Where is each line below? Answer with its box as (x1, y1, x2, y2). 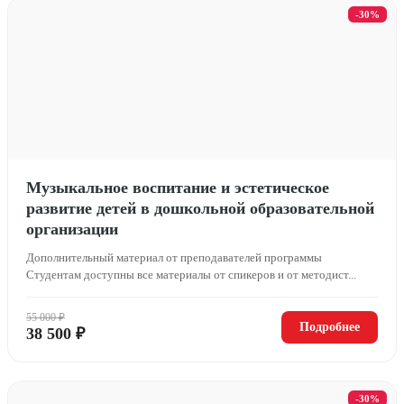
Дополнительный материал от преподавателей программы (26, 250, 322, 264)
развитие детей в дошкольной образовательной (26, 198, 374, 217)
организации (26, 219, 118, 238)
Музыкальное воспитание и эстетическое (26, 178, 329, 197)
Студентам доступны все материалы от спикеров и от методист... (26, 267, 356, 281)
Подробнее (299, 319, 360, 334)
